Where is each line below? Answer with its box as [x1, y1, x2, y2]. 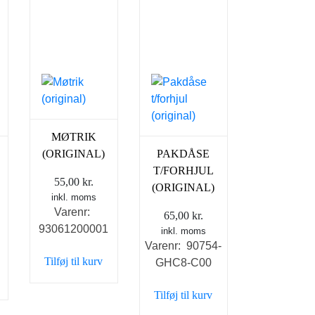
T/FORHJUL [153, 164, 214, 176]
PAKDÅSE [157, 147, 210, 160]
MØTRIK [51, 130, 96, 143]
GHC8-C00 [155, 256, 212, 269]
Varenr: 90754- [145, 239, 222, 252]
